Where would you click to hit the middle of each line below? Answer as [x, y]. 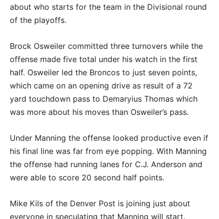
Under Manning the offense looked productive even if [109, 138]
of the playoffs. [41, 20]
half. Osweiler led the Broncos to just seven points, [103, 73]
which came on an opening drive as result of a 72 [101, 86]
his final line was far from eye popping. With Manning [108, 151]
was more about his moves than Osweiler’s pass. [100, 112]
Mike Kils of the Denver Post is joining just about [100, 204]
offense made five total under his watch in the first [104, 59]
